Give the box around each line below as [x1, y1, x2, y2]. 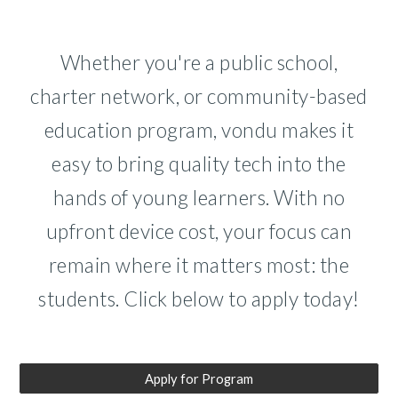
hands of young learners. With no [52, 186, 346, 210]
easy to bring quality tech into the [52, 152, 346, 176]
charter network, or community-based [30, 84, 368, 108]
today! [302, 287, 360, 311]
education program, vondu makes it [44, 118, 354, 142]
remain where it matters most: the [48, 253, 350, 277]
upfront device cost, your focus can [45, 219, 353, 243]
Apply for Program [145, 370, 253, 386]
